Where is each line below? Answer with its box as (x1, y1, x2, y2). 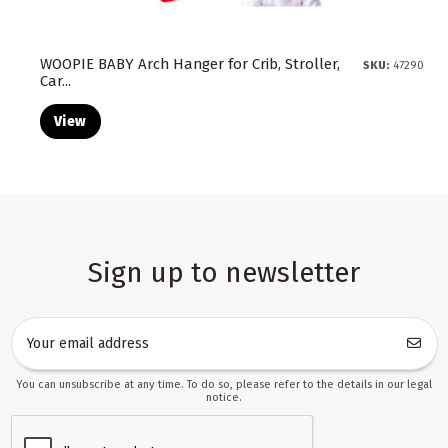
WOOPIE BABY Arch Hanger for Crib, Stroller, (39, 55, 340, 74)
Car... (39, 72, 71, 91)
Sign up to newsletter (88, 255, 360, 289)
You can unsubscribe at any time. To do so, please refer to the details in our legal (16, 377, 432, 391)
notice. (206, 390, 242, 404)
